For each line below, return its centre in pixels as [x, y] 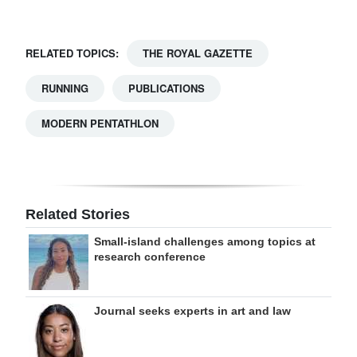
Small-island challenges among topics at [205, 241]
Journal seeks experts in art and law [192, 310]
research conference [150, 256]
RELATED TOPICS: [72, 53]
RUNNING [65, 88]
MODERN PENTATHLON [100, 123]
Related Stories [78, 214]
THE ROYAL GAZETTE [198, 53]
